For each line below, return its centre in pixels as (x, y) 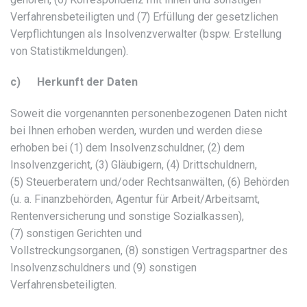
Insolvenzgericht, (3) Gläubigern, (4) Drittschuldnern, (134, 165)
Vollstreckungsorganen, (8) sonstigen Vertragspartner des (149, 251)
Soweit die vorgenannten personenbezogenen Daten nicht (149, 114)
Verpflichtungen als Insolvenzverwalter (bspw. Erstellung (146, 34)
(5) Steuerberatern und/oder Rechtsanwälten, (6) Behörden (150, 182)
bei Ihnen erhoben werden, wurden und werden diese (136, 131)
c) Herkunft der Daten (74, 82)
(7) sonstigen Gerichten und (76, 234)
